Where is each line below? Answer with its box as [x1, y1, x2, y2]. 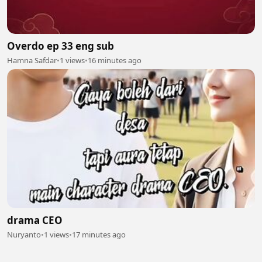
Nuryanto [7, 229, 41, 240]
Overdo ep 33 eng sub [7, 39, 114, 53]
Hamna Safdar [7, 54, 57, 65]
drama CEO [7, 213, 63, 227]
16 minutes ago [88, 54, 142, 65]
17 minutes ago [72, 229, 126, 240]
